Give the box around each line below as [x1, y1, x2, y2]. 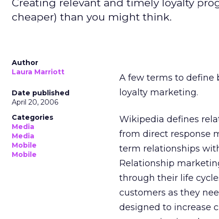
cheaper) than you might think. [12, 11, 172, 23]
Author [12, 58, 38, 67]
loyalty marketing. [119, 87, 198, 98]
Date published [12, 88, 69, 97]
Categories [12, 113, 53, 122]
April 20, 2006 [12, 98, 58, 107]
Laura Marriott [12, 67, 65, 76]
